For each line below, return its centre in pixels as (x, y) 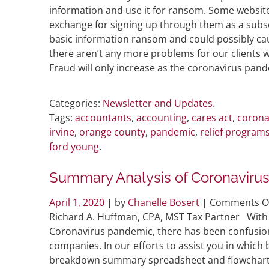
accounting (162, 117)
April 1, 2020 (78, 202)
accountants (103, 117)
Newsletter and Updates (158, 103)
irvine (62, 132)
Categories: (75, 103)
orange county (112, 132)
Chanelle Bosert (164, 202)
